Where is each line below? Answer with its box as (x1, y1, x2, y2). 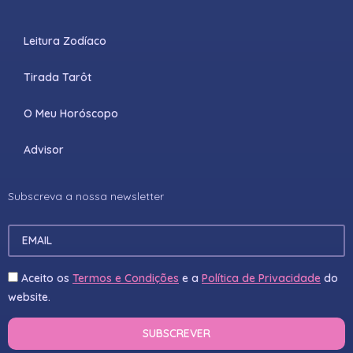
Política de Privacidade (202, 271, 321, 286)
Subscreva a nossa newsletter (8, 189, 164, 204)
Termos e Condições (72, 271, 179, 286)
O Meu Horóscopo (24, 106, 118, 121)
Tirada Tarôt (24, 70, 91, 85)
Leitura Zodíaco (24, 34, 106, 49)
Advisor (24, 143, 64, 158)
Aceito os (18, 271, 72, 286)
